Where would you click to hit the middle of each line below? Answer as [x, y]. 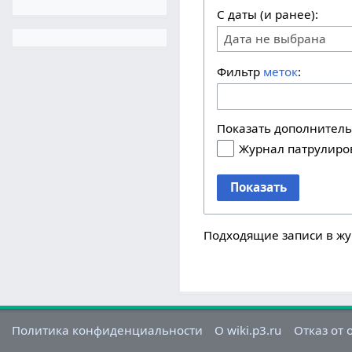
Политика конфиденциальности [108, 330]
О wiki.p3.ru [248, 330]
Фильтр [240, 71]
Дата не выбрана [275, 38]
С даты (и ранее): [268, 14]
